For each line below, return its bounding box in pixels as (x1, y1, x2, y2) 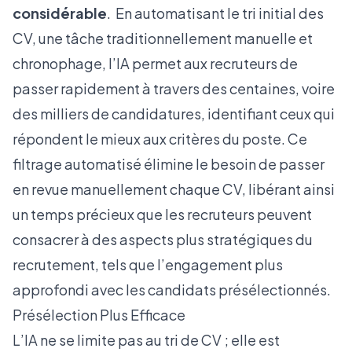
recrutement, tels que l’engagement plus (13, 255, 283, 273)
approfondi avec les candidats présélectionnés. (13, 280, 331, 299)
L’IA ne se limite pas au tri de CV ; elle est (13, 331, 280, 349)
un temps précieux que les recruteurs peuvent (13, 205, 312, 223)
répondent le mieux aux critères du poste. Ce (13, 130, 307, 148)
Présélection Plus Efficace (13, 306, 185, 324)
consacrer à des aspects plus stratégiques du (13, 230, 313, 248)
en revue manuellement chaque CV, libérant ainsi (13, 180, 335, 198)
